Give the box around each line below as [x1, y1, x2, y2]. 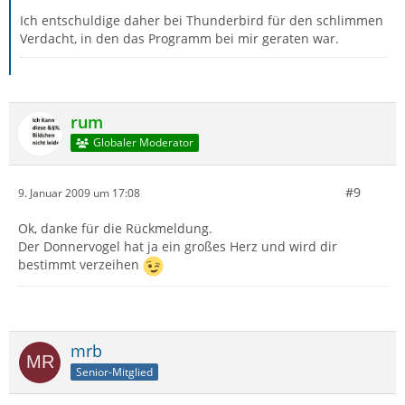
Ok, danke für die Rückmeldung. [18, 220, 212, 237]
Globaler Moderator [92, 135, 193, 151]
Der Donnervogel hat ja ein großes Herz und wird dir [18, 238, 337, 255]
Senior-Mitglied [76, 363, 153, 380]
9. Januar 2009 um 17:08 [18, 184, 140, 201]
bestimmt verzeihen [18, 256, 143, 274]
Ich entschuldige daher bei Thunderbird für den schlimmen [20, 12, 383, 29]
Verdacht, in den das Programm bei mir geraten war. [20, 30, 339, 47]
